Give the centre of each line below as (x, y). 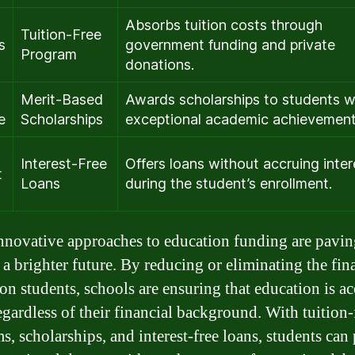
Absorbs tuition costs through (224, 25)
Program (49, 54)
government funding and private (230, 45)
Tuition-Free (61, 34)
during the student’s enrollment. (229, 183)
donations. (160, 65)
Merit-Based (62, 99)
